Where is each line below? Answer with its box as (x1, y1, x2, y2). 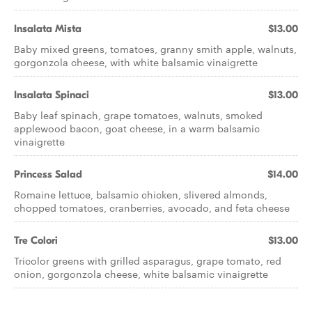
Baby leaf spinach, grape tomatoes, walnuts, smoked (14, 108, 263, 122)
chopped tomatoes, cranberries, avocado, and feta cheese (14, 201, 290, 214)
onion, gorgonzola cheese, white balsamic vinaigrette (14, 267, 268, 281)
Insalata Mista (14, 22, 81, 35)
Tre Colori (14, 234, 58, 247)
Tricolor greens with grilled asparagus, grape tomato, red (14, 253, 281, 267)
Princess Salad (14, 168, 82, 180)
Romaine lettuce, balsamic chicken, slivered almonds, (14, 187, 267, 201)
